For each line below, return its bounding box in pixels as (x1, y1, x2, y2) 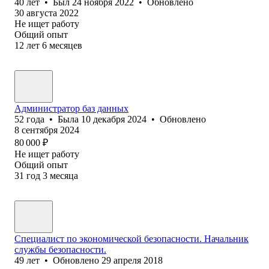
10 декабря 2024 (81, 113, 147, 124)
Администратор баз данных (14, 103, 128, 113)
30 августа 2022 (14, 7, 79, 18)
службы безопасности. (14, 244, 106, 255)
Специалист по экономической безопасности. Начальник (14, 233, 249, 244)
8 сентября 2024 (14, 124, 79, 135)
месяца (50, 170, 78, 181)
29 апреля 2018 (101, 255, 163, 265)
